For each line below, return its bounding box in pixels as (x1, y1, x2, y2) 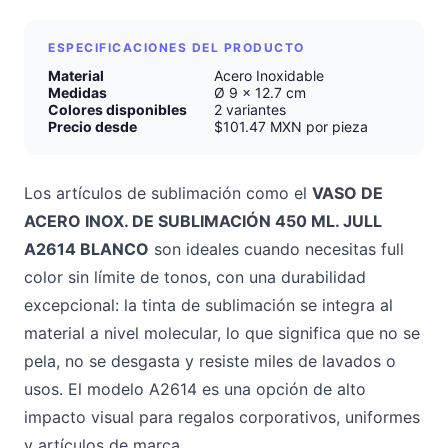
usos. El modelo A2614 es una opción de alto (24, 379, 366, 399)
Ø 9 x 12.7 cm (214, 84, 306, 101)
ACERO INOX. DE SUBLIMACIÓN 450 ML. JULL (24, 211, 382, 231)
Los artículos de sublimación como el (24, 183, 312, 203)
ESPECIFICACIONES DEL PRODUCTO (48, 40, 305, 55)
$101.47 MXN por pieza (214, 118, 368, 135)
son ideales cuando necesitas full (149, 239, 404, 259)
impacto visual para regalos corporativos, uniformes (24, 407, 420, 427)
